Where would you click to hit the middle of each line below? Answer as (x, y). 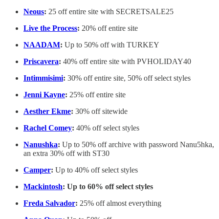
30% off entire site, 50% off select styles (128, 78)
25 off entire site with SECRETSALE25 (111, 12)
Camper (37, 170)
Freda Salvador (49, 203)
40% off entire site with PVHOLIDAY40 (126, 62)
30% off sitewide (101, 111)
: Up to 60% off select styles (108, 187)
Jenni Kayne (44, 95)
